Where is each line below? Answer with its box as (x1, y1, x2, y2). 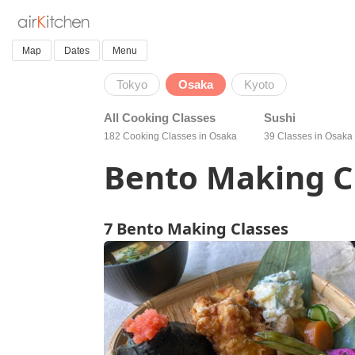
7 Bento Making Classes (104, 218, 289, 239)
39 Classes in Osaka (264, 131, 353, 142)
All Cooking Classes (104, 111, 216, 124)
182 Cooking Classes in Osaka (104, 131, 238, 142)
